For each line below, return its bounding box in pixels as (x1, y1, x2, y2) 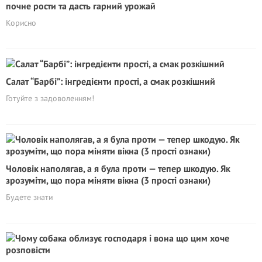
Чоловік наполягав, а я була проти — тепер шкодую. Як (6, 163, 230, 174)
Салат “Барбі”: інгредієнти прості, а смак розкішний (6, 75, 215, 87)
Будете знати (6, 192, 53, 202)
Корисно (6, 18, 36, 28)
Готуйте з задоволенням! (6, 93, 94, 104)
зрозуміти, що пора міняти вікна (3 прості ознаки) (6, 174, 211, 186)
